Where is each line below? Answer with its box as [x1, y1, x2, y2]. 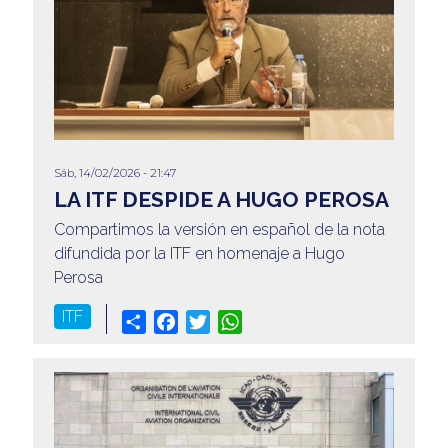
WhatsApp [241, 311, 320, 331]
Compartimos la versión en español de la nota [53, 219, 385, 239]
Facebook [177, 311, 250, 331]
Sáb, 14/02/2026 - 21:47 [53, 165, 176, 180]
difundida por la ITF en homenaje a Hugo [53, 243, 345, 263]
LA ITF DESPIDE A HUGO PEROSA [53, 186, 389, 212]
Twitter [209, 311, 258, 331]
